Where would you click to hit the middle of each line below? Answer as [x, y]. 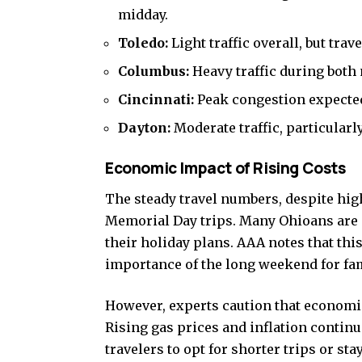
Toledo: [143, 42]
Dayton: [144, 127]
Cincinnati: [156, 99]
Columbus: [154, 71]
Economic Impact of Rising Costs [225, 168]
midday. [143, 14]
